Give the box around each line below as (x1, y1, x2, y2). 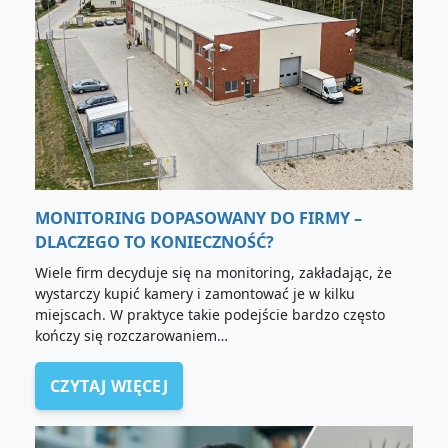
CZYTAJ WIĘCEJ (50, 374, 169, 397)
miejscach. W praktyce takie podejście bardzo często (35, 304, 385, 324)
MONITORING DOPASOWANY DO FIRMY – (35, 206, 362, 229)
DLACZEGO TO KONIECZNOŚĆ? (35, 230, 274, 253)
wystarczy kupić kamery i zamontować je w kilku (35, 283, 355, 303)
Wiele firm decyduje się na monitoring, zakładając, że (35, 262, 392, 282)
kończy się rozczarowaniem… (35, 325, 228, 345)
